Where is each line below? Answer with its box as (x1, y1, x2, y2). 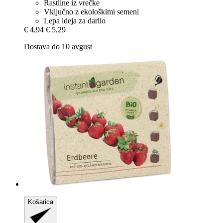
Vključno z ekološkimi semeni (44, 7, 139, 16)
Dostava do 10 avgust (24, 42, 92, 51)
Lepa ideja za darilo (44, 16, 106, 25)
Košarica (28, 198, 53, 206)
